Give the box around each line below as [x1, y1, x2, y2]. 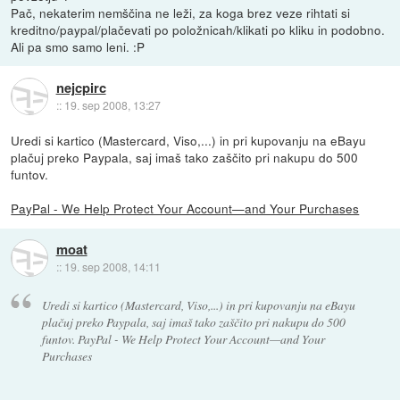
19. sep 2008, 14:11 [63, 258, 161, 274]
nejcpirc [55, 77, 106, 97]
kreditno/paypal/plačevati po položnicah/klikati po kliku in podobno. [11, 21, 386, 39]
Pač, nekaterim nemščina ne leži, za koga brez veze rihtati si [11, 4, 351, 22]
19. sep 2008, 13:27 [63, 96, 161, 112]
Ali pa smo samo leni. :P [11, 37, 146, 56]
